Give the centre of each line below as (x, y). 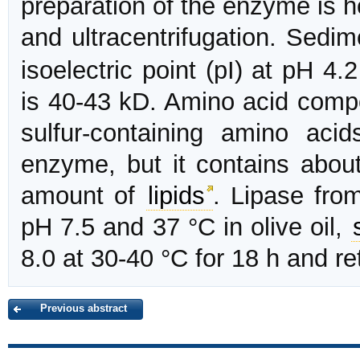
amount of (84, 196)
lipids (176, 196)
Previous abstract (84, 309)
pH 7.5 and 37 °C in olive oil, (186, 227)
